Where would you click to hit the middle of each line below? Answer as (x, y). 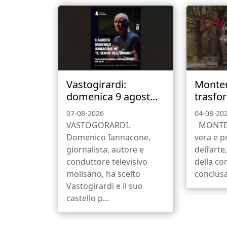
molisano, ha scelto (103, 174)
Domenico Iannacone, (108, 138)
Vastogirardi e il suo (105, 186)
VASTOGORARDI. (98, 125)
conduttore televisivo (107, 162)
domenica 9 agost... (112, 97)
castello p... (88, 198)
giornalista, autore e (105, 150)
